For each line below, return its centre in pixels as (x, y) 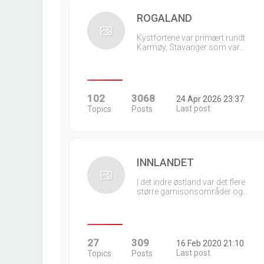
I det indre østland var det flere (191, 182)
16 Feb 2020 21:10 (210, 243)
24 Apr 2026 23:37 (210, 99)
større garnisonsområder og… (192, 192)
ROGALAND (164, 18)
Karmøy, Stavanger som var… (191, 47)
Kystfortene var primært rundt (191, 38)
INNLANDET (165, 162)
